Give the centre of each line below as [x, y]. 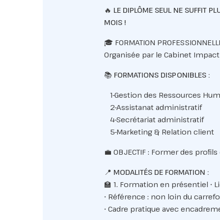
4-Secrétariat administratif [154, 119]
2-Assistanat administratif [153, 107]
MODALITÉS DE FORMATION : [161, 172]
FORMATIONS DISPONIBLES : [162, 75]
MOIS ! [115, 22]
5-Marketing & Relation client [159, 132]
